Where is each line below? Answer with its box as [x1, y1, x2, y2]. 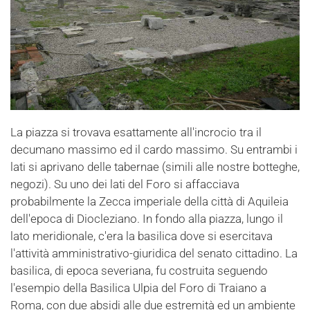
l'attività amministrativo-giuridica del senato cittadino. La [10, 246, 298, 261]
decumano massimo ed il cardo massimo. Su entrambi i [10, 143, 298, 157]
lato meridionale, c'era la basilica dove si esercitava [10, 229, 273, 244]
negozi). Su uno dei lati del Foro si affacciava [10, 177, 239, 192]
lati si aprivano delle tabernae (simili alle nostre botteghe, [10, 160, 300, 174]
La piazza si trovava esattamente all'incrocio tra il [10, 125, 262, 140]
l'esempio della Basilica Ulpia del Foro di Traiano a [10, 281, 266, 295]
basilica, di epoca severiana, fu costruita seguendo [10, 264, 268, 278]
